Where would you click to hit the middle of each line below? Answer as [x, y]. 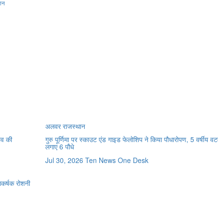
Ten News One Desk [117, 160]
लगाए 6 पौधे [59, 147]
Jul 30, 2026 [64, 160]
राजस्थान [74, 126]
